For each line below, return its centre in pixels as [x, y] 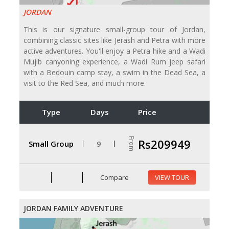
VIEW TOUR [172, 178]
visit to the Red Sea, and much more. [85, 83]
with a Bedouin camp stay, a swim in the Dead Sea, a [114, 73]
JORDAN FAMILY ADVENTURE [73, 209]
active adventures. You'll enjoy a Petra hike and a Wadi [114, 51]
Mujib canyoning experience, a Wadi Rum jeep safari [114, 62]
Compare [114, 177]
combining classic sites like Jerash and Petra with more [114, 40]
